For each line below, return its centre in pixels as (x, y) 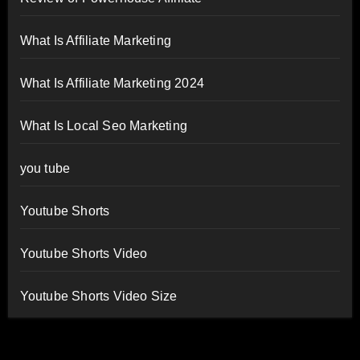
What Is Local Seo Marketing (103, 125)
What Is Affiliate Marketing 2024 (112, 83)
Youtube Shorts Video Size (98, 296)
